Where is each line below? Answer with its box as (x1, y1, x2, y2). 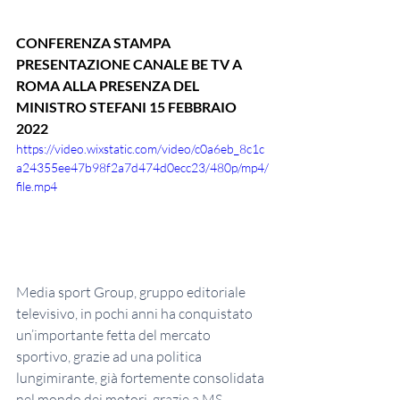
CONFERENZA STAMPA (16, 33, 173, 51)
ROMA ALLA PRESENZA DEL (16, 76, 202, 94)
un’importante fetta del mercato (16, 326, 213, 345)
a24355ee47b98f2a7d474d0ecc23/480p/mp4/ (16, 159, 269, 175)
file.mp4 (16, 178, 57, 194)
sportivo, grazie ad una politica (16, 347, 204, 366)
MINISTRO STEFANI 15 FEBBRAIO (16, 97, 239, 115)
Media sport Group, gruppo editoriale (16, 283, 248, 302)
